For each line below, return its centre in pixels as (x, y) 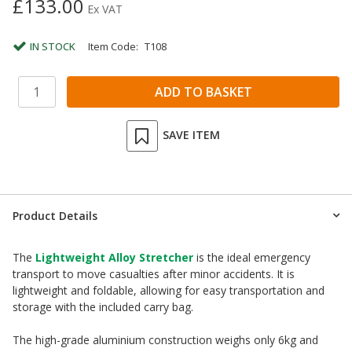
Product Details (55, 215)
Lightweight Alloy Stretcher (114, 257)
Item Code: (113, 46)
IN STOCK (53, 46)
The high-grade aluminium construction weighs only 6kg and (165, 339)
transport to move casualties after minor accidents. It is (154, 273)
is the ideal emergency (252, 257)
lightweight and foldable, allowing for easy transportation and (169, 290)
